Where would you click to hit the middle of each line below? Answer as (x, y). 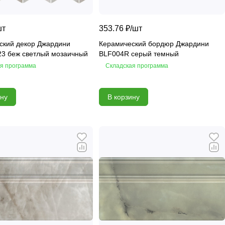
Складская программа (137, 66)
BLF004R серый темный (139, 53)
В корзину (124, 97)
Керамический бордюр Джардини (154, 43)
